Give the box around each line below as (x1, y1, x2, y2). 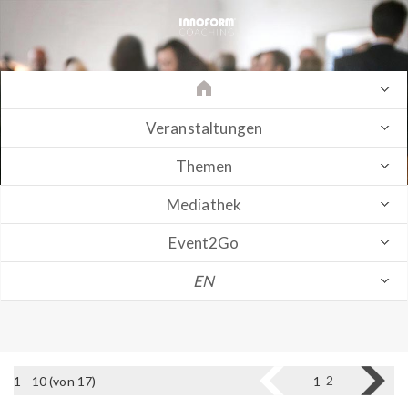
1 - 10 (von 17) (14, 372, 97, 389)
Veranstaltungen (145, 118, 263, 138)
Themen (175, 157, 233, 176)
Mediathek (166, 195, 242, 214)
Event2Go (168, 233, 240, 252)
